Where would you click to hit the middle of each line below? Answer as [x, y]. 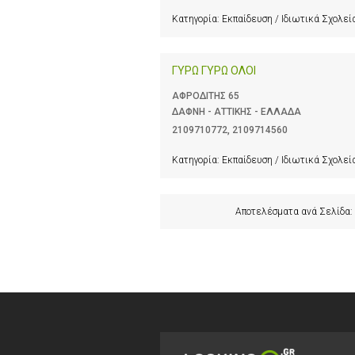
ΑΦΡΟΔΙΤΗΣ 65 [206, 96]
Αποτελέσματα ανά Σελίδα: [294, 212]
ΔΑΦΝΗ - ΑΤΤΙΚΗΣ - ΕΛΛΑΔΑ [237, 112]
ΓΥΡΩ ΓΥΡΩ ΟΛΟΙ [214, 71]
